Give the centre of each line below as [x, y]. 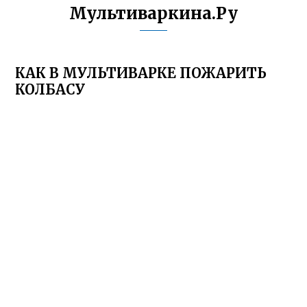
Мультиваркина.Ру [153, 13]
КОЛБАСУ [50, 89]
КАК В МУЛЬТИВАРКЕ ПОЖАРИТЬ [141, 73]
